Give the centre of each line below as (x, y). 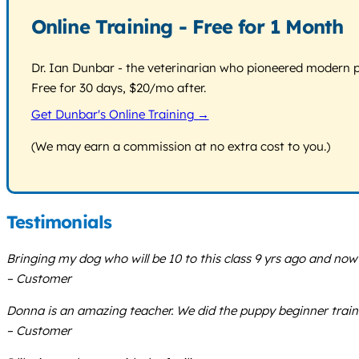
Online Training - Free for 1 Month (187, 27)
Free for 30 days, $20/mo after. (118, 88)
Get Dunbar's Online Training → (120, 114)
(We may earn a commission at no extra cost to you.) (180, 146)
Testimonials (59, 222)
